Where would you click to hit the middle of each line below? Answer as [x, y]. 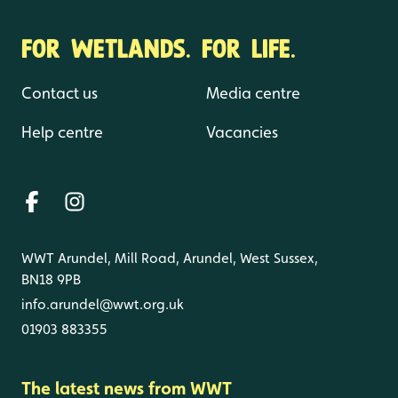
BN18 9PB [51, 279]
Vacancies [242, 131]
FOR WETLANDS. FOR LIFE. [159, 46]
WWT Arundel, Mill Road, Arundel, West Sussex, [170, 258]
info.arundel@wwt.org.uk [103, 304]
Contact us [60, 92]
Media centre [253, 92]
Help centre [62, 131]
